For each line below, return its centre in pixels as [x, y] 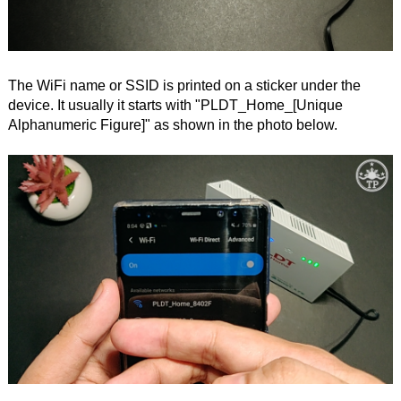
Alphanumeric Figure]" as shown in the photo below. [172, 125]
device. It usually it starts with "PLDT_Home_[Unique [175, 106]
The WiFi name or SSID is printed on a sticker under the [184, 86]
